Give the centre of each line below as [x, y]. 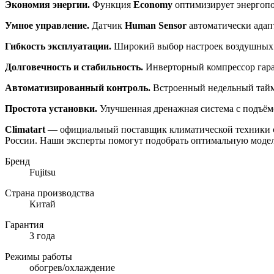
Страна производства [50, 193]
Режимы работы [39, 257]
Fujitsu [43, 172]
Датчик [107, 26]
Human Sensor [156, 26]
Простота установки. [51, 109]
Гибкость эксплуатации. [58, 46]
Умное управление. [47, 26]
